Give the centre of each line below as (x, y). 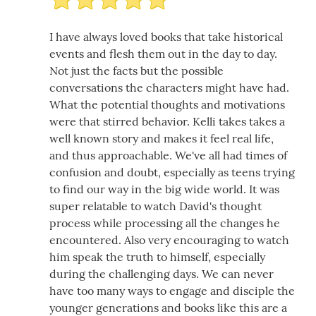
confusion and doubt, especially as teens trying (172, 172)
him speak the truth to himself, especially (157, 256)
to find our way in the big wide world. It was (164, 189)
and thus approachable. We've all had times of (168, 155)
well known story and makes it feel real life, (162, 138)
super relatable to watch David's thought (156, 206)
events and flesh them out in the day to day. (163, 53)
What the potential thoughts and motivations (167, 104)
